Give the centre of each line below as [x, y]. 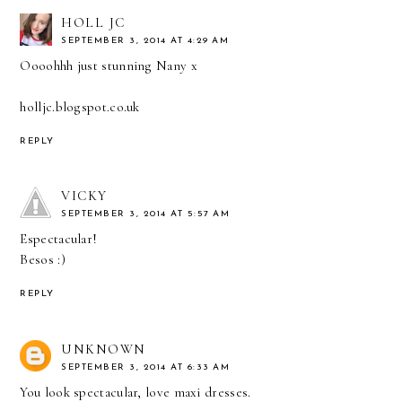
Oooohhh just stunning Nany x [109, 65]
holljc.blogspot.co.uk [80, 106]
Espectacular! [59, 239]
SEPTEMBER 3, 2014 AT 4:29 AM [145, 40]
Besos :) [43, 260]
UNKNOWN [104, 350]
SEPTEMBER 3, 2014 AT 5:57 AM [146, 214]
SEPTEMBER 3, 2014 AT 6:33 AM [146, 368]
